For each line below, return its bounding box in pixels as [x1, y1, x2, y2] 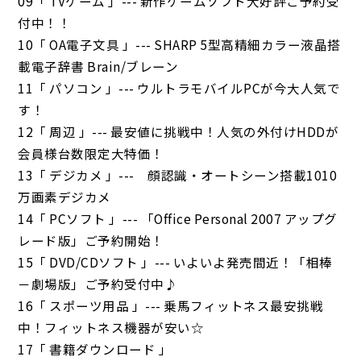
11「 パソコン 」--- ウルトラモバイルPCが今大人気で [18, 78, 341, 97]
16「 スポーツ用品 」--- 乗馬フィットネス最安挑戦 [18, 296, 324, 314]
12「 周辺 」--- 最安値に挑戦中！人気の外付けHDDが [18, 122, 339, 140]
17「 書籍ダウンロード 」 [18, 339, 172, 358]
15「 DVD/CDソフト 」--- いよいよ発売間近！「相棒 [18, 252, 333, 271]
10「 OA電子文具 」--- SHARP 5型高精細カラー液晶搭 [18, 35, 341, 53]
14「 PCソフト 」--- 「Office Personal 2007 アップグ [18, 209, 338, 227]
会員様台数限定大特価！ [18, 143, 164, 162]
